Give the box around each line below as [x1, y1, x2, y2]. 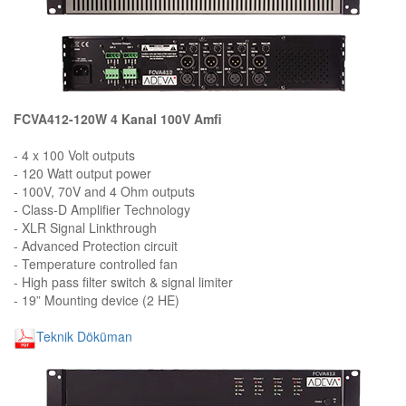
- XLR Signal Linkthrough [14, 217, 157, 237]
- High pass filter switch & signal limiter [14, 272, 233, 291]
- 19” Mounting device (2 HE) [14, 290, 179, 309]
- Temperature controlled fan [14, 254, 178, 273]
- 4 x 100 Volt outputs [14, 145, 135, 164]
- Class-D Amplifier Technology [14, 199, 190, 218]
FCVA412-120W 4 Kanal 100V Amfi [14, 109, 222, 128]
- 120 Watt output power [14, 163, 151, 182]
